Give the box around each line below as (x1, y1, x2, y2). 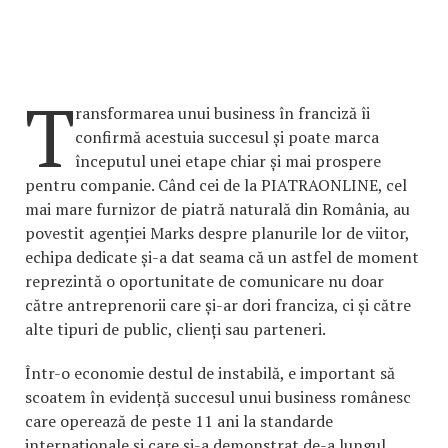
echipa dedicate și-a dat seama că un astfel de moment (25, 246, 419, 269)
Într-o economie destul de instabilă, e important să (25, 362, 395, 385)
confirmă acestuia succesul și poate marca (75, 126, 379, 149)
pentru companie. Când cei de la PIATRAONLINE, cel (25, 174, 407, 197)
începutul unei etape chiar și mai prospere (75, 150, 381, 173)
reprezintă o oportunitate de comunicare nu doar (25, 270, 384, 293)
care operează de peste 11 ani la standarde (25, 410, 333, 433)
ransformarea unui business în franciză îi (75, 102, 370, 125)
